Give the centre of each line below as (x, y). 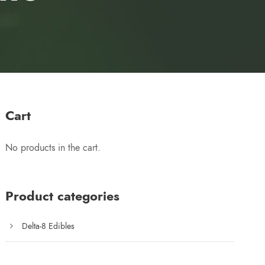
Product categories (63, 196)
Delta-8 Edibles (49, 226)
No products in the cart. (53, 148)
